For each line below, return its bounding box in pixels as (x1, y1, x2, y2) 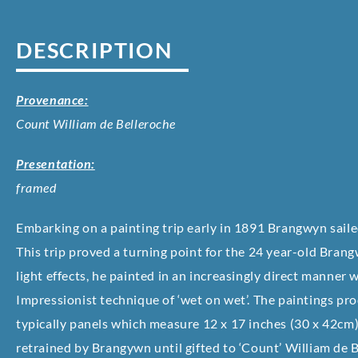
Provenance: (16, 92, 89, 108)
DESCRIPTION (16, 37, 173, 64)
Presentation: (16, 156, 95, 172)
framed (16, 180, 57, 196)
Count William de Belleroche (16, 116, 176, 132)
